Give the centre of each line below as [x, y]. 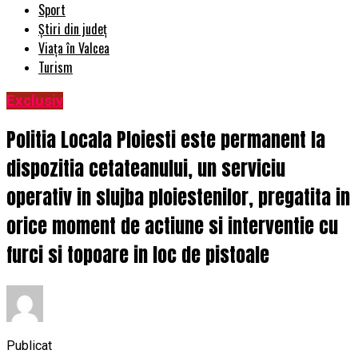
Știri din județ [73, 29]
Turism [56, 68]
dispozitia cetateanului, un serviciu [146, 169]
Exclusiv [35, 101]
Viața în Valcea [74, 48]
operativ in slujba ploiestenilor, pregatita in [178, 198]
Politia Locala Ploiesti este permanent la [166, 140]
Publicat [29, 345]
